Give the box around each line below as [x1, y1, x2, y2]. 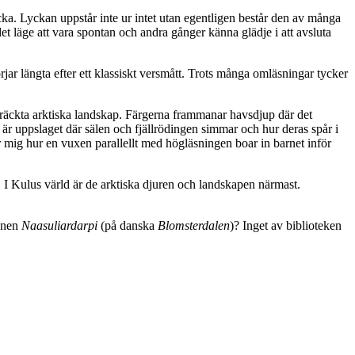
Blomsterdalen [158, 218, 230, 232]
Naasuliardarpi [21, 218, 97, 232]
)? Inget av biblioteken [230, 218, 342, 232]
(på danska [97, 218, 158, 232]
